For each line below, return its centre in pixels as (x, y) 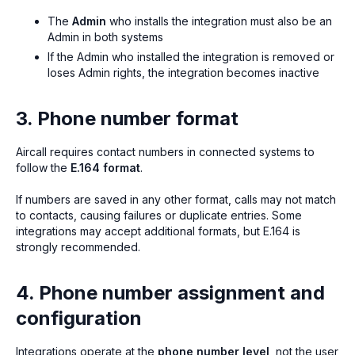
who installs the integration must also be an (219, 21)
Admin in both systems (105, 37)
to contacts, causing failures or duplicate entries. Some (159, 215)
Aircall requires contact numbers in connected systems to (165, 151)
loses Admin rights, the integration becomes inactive (183, 72)
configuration (79, 318)
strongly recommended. (78, 246)
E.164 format (105, 167)
